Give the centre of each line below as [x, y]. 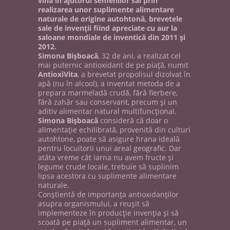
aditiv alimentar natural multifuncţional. [107, 111]
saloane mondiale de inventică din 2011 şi [112, 37]
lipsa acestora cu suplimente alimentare [107, 176]
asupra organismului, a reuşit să [94, 204]
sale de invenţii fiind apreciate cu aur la [108, 28]
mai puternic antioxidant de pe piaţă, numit [113, 65]
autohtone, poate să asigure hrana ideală [109, 139]
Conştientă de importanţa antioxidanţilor [108, 194]
